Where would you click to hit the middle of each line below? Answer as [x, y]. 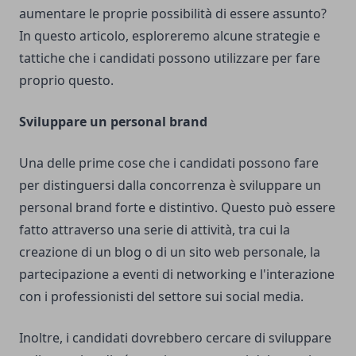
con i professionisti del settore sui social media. [161, 297]
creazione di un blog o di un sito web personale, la [170, 252]
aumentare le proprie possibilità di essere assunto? [173, 14]
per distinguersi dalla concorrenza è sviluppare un [170, 186]
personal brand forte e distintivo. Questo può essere [177, 208]
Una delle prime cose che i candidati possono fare [169, 163]
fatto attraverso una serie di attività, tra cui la [155, 230]
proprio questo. [66, 81]
